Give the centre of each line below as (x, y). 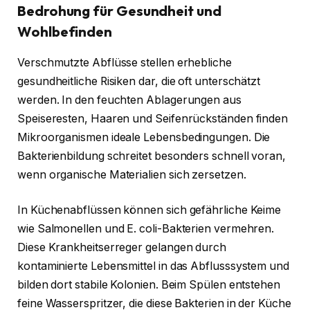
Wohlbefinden (65, 32)
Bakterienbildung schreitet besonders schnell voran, (152, 156)
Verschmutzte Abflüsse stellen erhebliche (125, 62)
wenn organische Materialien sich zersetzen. (132, 174)
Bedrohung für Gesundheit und (119, 11)
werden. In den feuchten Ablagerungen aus (129, 100)
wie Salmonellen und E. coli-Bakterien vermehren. (146, 229)
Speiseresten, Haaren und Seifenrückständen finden (153, 118)
